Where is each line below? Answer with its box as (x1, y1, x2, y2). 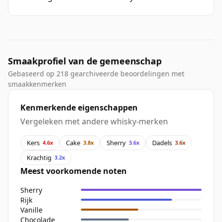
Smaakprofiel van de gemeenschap (8, 55, 162, 67)
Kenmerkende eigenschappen (20, 102, 138, 113)
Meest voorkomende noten (20, 166, 127, 177)
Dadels (152, 138, 172, 147)
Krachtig (27, 153, 52, 162)
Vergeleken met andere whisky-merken (20, 116, 168, 127)
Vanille (20, 205, 43, 215)
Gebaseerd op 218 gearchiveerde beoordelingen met (8, 69, 184, 79)
